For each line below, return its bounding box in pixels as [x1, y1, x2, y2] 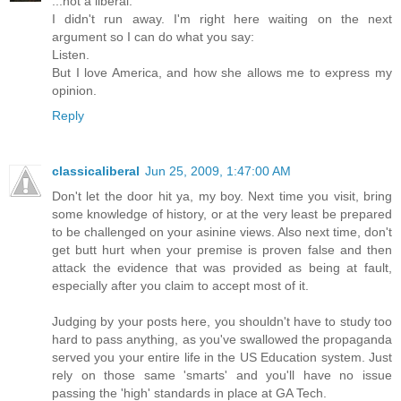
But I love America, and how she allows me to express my [52, 64, 392, 80]
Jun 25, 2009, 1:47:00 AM [145, 163, 291, 178]
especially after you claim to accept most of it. [52, 277, 309, 293]
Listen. [52, 47, 90, 62]
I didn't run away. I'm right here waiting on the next [52, 11, 392, 26]
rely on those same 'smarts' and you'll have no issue [52, 367, 392, 382]
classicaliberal [52, 163, 140, 178]
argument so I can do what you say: [52, 29, 254, 44]
